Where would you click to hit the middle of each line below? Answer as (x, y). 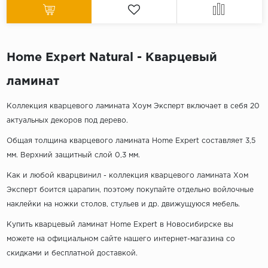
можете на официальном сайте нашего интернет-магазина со (121, 239)
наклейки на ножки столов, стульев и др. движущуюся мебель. (123, 205)
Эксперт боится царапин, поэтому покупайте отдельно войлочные (130, 190)
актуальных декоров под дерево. (67, 121)
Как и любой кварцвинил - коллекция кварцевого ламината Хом (127, 176)
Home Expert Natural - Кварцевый (112, 58)
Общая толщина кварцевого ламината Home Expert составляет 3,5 (131, 141)
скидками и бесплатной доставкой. (72, 254)
